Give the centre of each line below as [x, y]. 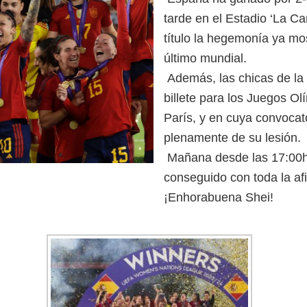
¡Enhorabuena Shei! [219, 197]
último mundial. [205, 58]
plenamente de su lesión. [232, 138]
